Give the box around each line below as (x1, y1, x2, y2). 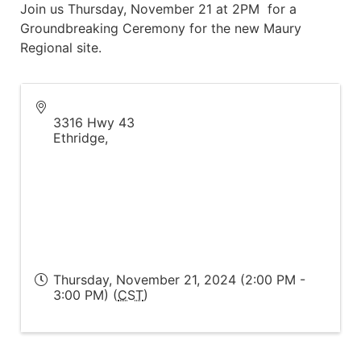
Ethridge (53, 129, 105, 146)
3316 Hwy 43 (53, 114, 135, 131)
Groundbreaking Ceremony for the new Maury (20, 19, 301, 36)
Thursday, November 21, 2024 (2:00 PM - (53, 271, 305, 288)
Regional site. (20, 39, 102, 56)
